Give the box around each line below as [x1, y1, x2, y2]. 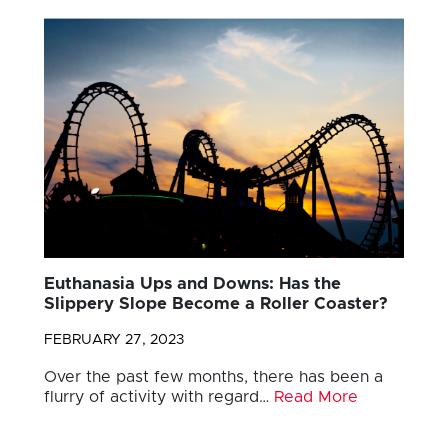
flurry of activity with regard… [44, 389, 274, 406]
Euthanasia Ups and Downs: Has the [44, 276, 341, 293]
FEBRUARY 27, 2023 [44, 333, 184, 348]
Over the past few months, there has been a [44, 369, 383, 386]
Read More [274, 389, 358, 406]
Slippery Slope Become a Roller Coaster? [44, 296, 387, 313]
